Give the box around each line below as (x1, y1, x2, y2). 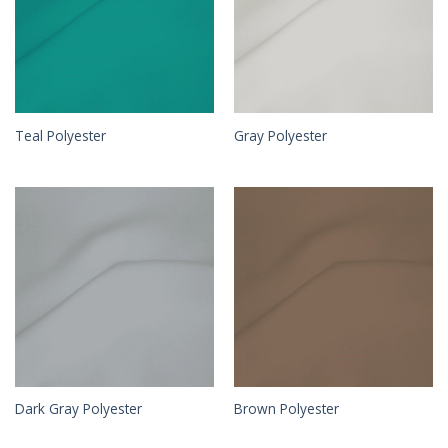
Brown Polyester (233, 399, 339, 419)
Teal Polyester (14, 126, 106, 146)
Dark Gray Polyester (14, 399, 142, 419)
